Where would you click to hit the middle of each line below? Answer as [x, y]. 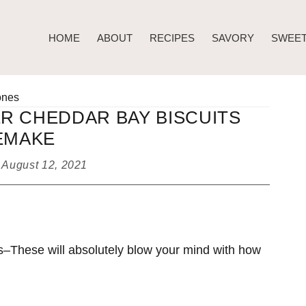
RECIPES [172, 38]
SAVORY [233, 38]
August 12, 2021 [45, 165]
